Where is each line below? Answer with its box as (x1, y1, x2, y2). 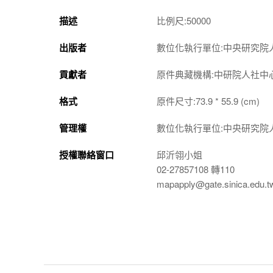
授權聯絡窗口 (59, 148, 114, 161)
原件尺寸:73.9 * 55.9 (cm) (157, 94, 260, 107)
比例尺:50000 (157, 14, 211, 27)
